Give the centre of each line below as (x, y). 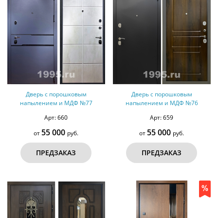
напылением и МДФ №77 (56, 103)
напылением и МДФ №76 (162, 103)
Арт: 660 (56, 117)
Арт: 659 (162, 117)
